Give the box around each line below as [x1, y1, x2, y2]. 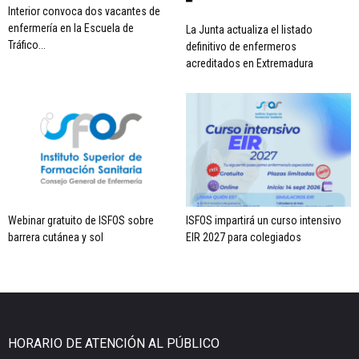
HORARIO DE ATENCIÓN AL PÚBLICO [8, 336, 220, 352]
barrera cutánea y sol [8, 231, 103, 244]
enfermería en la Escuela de [8, 22, 134, 35]
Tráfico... [8, 38, 46, 52]
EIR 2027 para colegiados [185, 231, 301, 244]
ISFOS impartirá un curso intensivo [185, 214, 341, 228]
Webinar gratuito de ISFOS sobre [8, 214, 154, 228]
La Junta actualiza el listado [185, 23, 313, 37]
